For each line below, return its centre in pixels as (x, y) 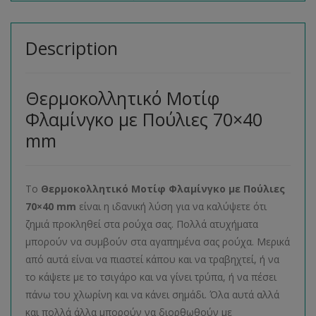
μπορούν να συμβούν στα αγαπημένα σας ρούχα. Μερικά (158, 242)
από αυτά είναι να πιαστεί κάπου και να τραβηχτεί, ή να (152, 259)
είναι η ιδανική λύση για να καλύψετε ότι (171, 206)
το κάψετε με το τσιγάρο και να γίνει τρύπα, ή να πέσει (151, 277)
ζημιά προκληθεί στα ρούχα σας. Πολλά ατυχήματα (142, 224)
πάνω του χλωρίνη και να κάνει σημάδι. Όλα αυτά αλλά (152, 294)
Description (72, 48)
